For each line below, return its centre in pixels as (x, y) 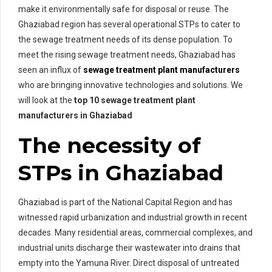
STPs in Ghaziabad (121, 173)
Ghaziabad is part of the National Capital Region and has (125, 202)
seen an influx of (51, 70)
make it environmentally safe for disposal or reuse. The (124, 9)
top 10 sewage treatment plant (135, 100)
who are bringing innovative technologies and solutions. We (131, 85)
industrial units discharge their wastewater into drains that (129, 248)
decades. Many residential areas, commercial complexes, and (135, 233)
